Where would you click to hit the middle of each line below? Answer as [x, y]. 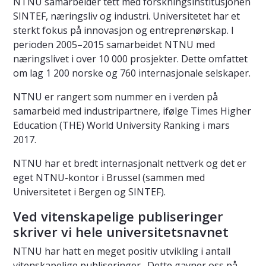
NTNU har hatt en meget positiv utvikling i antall [122, 251]
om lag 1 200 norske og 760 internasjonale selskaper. [132, 73]
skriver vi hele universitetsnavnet [121, 231]
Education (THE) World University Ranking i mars [121, 125]
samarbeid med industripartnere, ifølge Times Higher [132, 111]
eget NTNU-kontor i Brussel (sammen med [109, 177]
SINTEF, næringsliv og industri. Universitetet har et [126, 16]
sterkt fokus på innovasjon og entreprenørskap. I [123, 30]
